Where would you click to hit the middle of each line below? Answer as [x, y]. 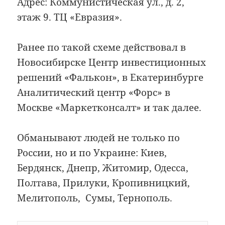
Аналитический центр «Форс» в [94, 93]
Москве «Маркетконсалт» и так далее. [109, 108]
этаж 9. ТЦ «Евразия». [70, 17]
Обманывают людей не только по [99, 138]
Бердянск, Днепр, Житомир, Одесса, [103, 168]
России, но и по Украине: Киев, [92, 153]
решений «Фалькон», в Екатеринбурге [110, 78]
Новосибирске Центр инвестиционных [112, 63]
